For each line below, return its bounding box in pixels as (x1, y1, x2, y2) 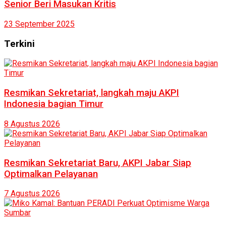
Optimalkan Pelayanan (4, 168, 98, 180)
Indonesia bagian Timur (4, 98, 103, 110)
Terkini (4, 38, 35, 49)
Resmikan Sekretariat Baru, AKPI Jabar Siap (4, 157, 191, 168)
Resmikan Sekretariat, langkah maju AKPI (4, 87, 179, 99)
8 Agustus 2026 (4, 119, 60, 129)
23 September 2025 (4, 19, 75, 29)
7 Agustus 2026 (4, 189, 60, 199)
